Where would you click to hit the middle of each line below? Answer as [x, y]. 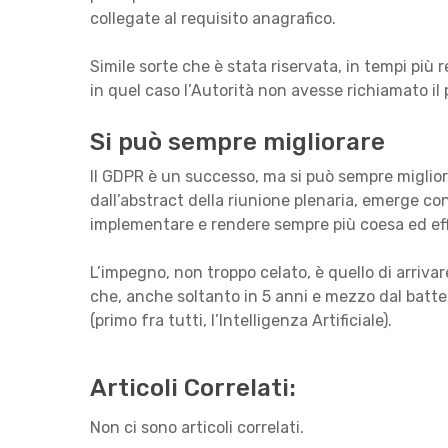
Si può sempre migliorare [237, 141]
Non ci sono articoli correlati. [197, 427]
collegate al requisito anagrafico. [213, 18]
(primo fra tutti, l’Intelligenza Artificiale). [241, 320]
